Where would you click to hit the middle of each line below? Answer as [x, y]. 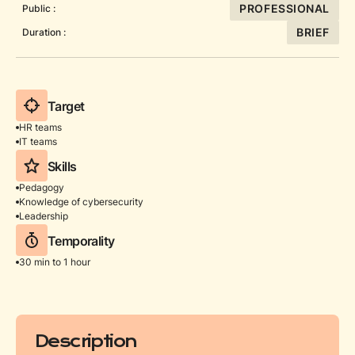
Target [66, 105]
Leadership [44, 216]
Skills [62, 166]
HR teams [40, 127]
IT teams [38, 141]
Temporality [81, 240]
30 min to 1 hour [55, 262]
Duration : [44, 32]
